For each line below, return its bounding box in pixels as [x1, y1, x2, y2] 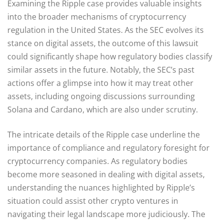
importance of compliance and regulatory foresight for [7, 142, 210, 153]
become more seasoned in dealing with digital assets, [7, 168, 205, 180]
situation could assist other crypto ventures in [7, 195, 178, 206]
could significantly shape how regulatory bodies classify [7, 51, 212, 62]
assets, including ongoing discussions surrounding [7, 90, 195, 102]
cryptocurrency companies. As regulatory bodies [7, 155, 188, 166]
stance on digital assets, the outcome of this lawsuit [7, 37, 198, 49]
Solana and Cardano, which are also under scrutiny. [7, 104, 198, 115]
